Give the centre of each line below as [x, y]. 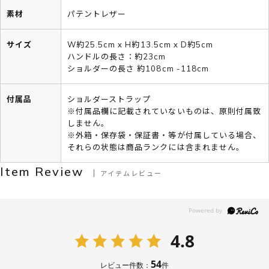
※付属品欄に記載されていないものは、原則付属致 [164, 111]
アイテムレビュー [131, 173]
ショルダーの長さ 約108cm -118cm [138, 68]
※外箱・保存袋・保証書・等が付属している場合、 [164, 135]
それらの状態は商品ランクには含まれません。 [156, 147]
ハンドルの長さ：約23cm [117, 56]
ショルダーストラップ [109, 99]
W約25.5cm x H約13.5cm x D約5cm [141, 44]
